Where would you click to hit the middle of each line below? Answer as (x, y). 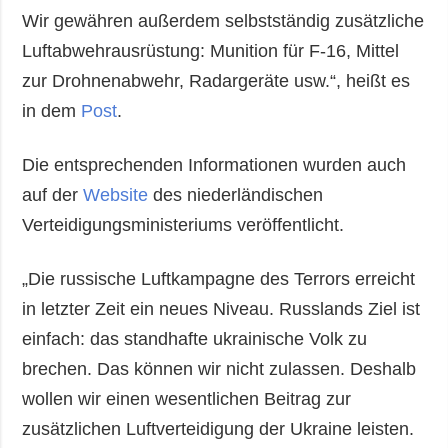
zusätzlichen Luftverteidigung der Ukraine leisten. (218, 428)
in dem (52, 110)
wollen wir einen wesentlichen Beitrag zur (187, 398)
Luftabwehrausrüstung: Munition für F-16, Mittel (211, 50)
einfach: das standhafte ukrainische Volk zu (195, 338)
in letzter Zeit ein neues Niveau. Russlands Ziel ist (221, 308)
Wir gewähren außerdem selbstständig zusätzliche (223, 20)
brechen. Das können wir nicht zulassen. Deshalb (219, 368)
